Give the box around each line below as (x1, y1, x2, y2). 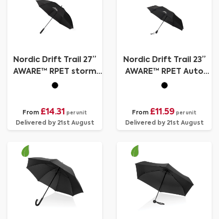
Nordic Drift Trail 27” (13, 56, 96, 64)
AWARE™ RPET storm (13, 68, 96, 76)
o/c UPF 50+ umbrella (121, 80, 208, 88)
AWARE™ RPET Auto (125, 68, 203, 76)
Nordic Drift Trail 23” (123, 56, 206, 64)
